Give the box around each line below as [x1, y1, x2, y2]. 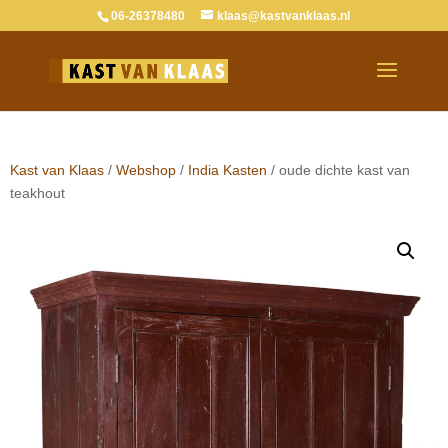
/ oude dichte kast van [267, 162, 410, 178]
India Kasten [188, 162, 267, 178]
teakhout [10, 185, 65, 201]
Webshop [116, 162, 176, 178]
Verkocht [376, 9, 436, 25]
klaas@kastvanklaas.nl [217, 9, 351, 23]
